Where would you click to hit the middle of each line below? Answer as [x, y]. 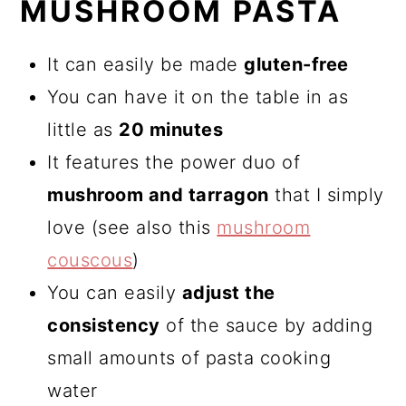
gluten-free [296, 65]
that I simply [326, 195]
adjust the [228, 293]
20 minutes [171, 130]
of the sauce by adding [266, 326]
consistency [104, 326]
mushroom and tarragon [158, 195]
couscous [90, 261]
